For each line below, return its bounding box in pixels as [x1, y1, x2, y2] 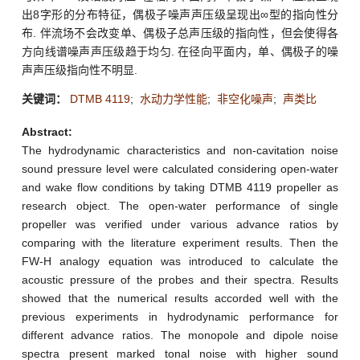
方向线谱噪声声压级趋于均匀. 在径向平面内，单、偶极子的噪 [22, 44, 338, 58]
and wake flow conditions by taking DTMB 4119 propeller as [22, 180, 338, 194]
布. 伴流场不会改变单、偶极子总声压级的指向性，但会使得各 [22, 26, 338, 39]
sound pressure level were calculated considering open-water [22, 162, 338, 175]
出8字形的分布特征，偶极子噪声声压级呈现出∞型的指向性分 [22, 7, 338, 21]
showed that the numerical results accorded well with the [22, 291, 338, 305]
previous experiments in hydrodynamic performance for [22, 309, 338, 323]
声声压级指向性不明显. [22, 63, 137, 76]
